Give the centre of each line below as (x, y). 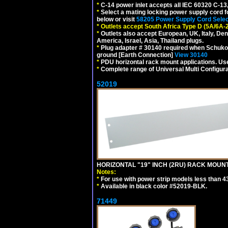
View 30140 (191, 55)
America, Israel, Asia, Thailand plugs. (150, 40)
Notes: (106, 172)
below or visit (117, 19)
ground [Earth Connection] (136, 55)
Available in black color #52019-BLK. (153, 186)
